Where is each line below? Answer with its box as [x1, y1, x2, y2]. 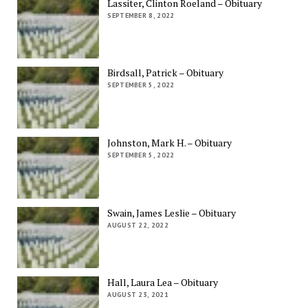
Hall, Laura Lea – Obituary [107, 276, 219, 289]
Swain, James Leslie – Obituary [107, 206, 236, 219]
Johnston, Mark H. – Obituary [107, 135, 232, 149]
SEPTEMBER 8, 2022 [107, 10, 175, 20]
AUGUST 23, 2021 [107, 290, 168, 300]
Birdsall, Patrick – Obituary [107, 66, 224, 80]
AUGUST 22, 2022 [107, 220, 168, 230]
